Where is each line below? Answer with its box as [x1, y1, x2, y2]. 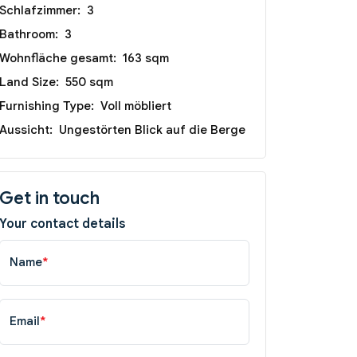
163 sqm [123, 50, 169, 65]
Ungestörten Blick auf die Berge [59, 122, 245, 137]
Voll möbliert [100, 98, 171, 113]
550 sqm [65, 74, 113, 89]
